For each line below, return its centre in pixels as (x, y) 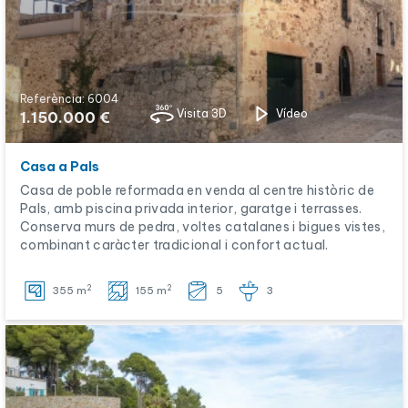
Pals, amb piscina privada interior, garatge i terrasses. (191, 209)
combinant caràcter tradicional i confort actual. (174, 245)
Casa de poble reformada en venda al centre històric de (197, 190)
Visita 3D (202, 113)
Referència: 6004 (69, 99)
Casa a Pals (60, 167)
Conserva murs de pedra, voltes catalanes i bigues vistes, (203, 227)
